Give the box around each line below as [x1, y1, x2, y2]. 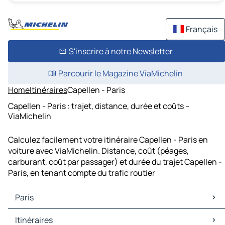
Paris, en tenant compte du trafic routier [8, 167, 155, 179]
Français [186, 24, 217, 35]
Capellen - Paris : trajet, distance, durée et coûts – [8, 100, 190, 111]
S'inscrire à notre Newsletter [68, 46, 173, 57]
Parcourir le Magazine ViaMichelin [58, 68, 183, 79]
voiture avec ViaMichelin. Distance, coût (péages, [8, 145, 189, 157]
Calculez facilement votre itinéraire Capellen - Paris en [8, 134, 208, 146]
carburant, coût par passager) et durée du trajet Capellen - [8, 156, 222, 168]
